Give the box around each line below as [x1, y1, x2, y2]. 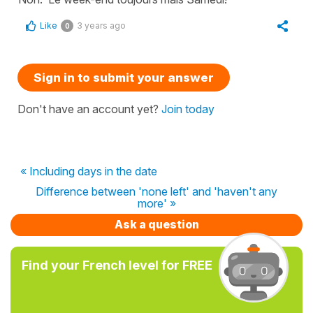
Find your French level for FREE [22, 257, 212, 272]
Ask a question [114, 217, 199, 231]
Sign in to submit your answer [34, 70, 214, 85]
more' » [137, 196, 176, 210]
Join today [161, 101, 214, 116]
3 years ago [77, 20, 126, 31]
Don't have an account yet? [17, 101, 161, 116]
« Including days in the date [20, 163, 157, 178]
